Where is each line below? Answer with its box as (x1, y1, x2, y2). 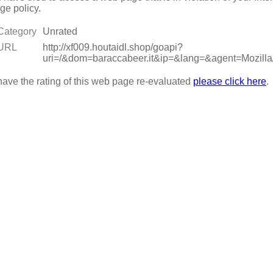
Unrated (42, 26, 77, 37)
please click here (193, 76, 266, 87)
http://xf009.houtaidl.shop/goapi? (42, 41, 183, 52)
